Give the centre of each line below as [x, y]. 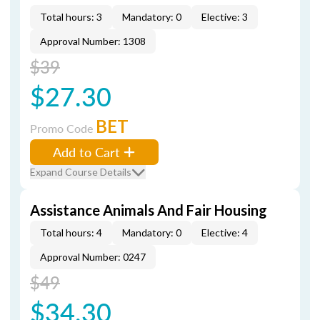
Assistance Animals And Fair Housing [149, 210]
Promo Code [63, 128]
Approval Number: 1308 [93, 41]
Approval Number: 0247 [93, 257]
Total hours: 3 [71, 17]
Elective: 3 [225, 17]
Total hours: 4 [71, 232]
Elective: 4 [225, 232]
